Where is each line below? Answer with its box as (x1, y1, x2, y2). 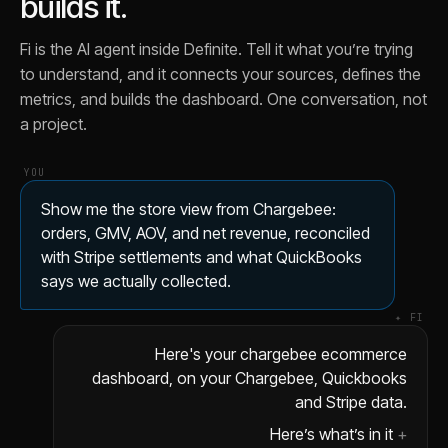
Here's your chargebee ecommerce (155, 344, 407, 364)
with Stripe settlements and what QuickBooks (41, 247, 362, 267)
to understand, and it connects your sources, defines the (20, 64, 421, 84)
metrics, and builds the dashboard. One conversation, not (20, 89, 427, 109)
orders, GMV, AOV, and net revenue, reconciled (41, 223, 370, 243)
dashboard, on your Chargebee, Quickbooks (92, 368, 407, 388)
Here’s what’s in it (270, 424, 393, 444)
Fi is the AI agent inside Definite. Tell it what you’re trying (20, 39, 413, 59)
